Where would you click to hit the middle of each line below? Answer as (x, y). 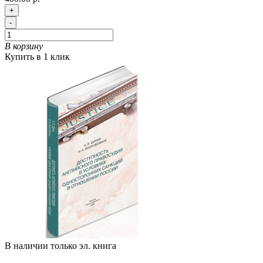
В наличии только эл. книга (60, 246)
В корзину (24, 46)
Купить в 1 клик (37, 57)
